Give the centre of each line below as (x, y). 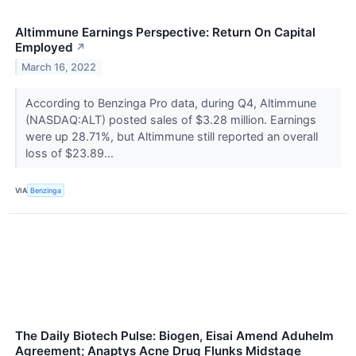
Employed (44, 48)
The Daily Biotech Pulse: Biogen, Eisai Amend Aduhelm (174, 335)
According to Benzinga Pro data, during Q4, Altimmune (170, 103)
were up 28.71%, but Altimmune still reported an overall (171, 137)
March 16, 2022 (59, 68)
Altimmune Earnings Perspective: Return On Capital (165, 33)
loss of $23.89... (71, 153)
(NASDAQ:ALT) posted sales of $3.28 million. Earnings (170, 120)
